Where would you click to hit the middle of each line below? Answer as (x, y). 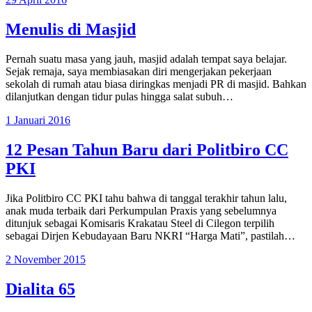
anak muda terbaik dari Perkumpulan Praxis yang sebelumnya (141, 210)
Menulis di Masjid (71, 29)
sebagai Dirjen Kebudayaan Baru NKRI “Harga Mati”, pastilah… (150, 235)
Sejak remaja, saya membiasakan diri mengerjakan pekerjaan (139, 71)
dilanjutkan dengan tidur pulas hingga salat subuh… (119, 96)
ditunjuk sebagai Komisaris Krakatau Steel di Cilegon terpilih (140, 223)
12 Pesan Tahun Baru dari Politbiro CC (147, 149)
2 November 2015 (46, 259)
